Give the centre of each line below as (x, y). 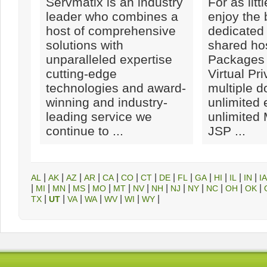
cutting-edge (81, 74)
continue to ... (85, 131)
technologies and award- (116, 88)
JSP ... (227, 131)
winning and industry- (107, 102)
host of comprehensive (111, 31)
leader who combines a (112, 16)
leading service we (99, 117)
